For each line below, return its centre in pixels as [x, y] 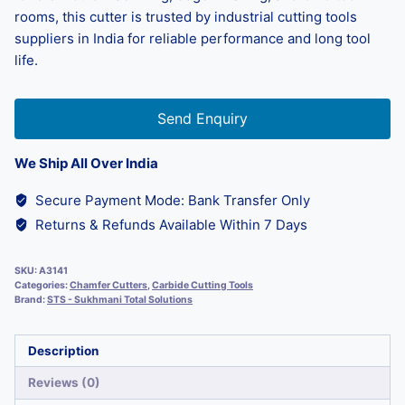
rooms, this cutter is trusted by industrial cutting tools [186, 16]
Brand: [31, 299]
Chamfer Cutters [108, 285]
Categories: [42, 285]
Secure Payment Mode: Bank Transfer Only [170, 200]
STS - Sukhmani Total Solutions [120, 299]
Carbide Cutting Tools [202, 285]
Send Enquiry [202, 118]
